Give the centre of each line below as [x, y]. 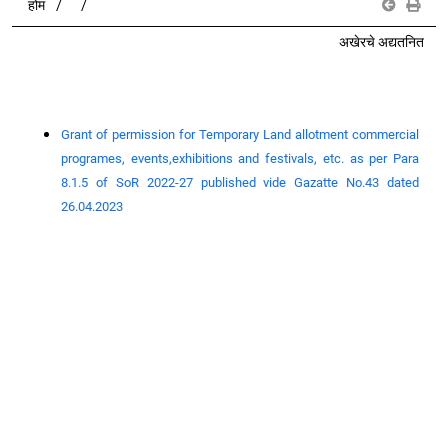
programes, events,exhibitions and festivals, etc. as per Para [240, 158]
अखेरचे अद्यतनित [381, 42]
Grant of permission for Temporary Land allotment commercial [240, 134]
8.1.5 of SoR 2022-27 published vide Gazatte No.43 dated [240, 182]
